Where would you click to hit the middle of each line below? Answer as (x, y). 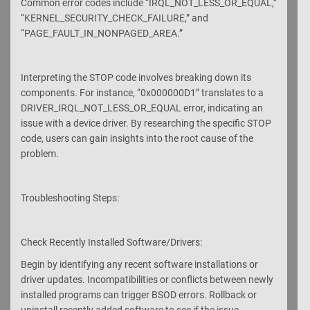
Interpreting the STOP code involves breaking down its (136, 77)
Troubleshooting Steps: (70, 198)
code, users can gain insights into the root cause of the (137, 138)
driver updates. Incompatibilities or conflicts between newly (147, 279)
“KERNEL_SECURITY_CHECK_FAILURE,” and (115, 18)
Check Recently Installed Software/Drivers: (111, 242)
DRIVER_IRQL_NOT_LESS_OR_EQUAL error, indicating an (142, 108)
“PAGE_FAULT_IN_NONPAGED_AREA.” (102, 33)
